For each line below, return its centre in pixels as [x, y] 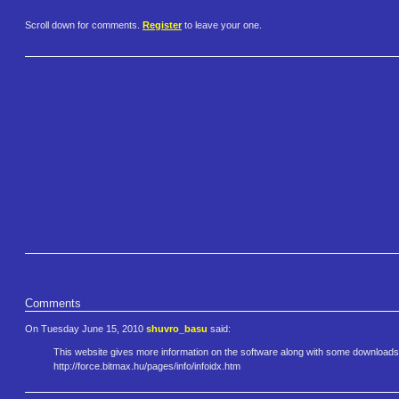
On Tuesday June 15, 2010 [85, 328]
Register [162, 25]
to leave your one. [222, 25]
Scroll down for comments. [84, 25]
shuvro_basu [177, 328]
